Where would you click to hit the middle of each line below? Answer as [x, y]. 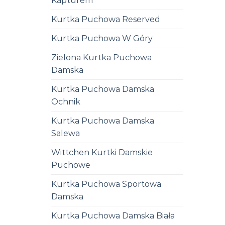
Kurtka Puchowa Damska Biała [113, 215]
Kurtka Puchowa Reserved [106, 19]
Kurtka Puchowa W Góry [102, 38]
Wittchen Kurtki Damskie [102, 152]
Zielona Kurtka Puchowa [101, 57]
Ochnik [66, 101]
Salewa [66, 133]
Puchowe [71, 165]
